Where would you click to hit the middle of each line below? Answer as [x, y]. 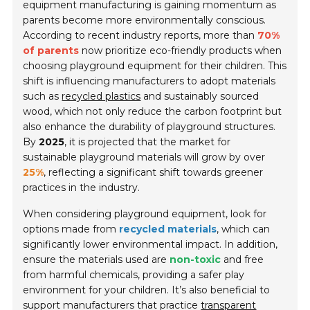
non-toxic [195, 260]
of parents [51, 51]
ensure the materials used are [97, 260]
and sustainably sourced [200, 97]
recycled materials [168, 229]
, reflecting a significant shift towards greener [154, 173]
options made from [71, 229]
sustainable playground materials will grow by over [144, 157]
